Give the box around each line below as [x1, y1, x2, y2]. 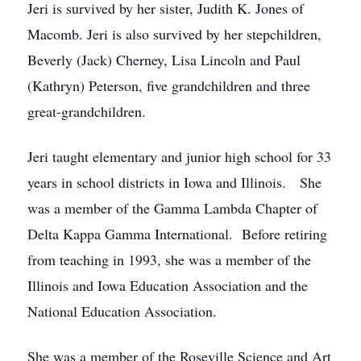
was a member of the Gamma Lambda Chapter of [27, 198, 317, 218]
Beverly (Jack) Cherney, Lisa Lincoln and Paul [27, 50, 301, 69]
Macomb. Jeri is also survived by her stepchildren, [27, 24, 322, 44]
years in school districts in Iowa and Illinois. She [27, 172, 322, 192]
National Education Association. [27, 301, 217, 321]
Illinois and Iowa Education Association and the [27, 276, 308, 295]
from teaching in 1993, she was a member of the [27, 250, 311, 269]
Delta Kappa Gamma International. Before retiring [27, 224, 327, 243]
